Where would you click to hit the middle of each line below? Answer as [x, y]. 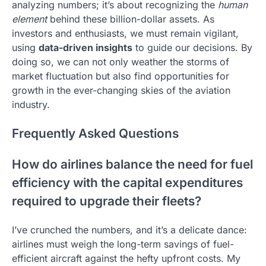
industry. [31, 105]
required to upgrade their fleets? [107, 201]
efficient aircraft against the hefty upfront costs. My [126, 258]
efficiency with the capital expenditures [127, 183]
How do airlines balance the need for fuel [132, 164]
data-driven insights [85, 48]
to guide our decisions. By [192, 48]
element [29, 19]
